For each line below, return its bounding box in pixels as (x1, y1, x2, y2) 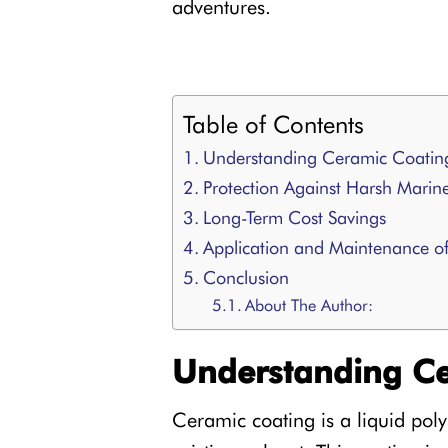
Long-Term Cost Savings (202, 206, 386, 228)
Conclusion (202, 266, 289, 288)
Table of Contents (183, 109, 364, 139)
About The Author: (244, 294, 373, 315)
